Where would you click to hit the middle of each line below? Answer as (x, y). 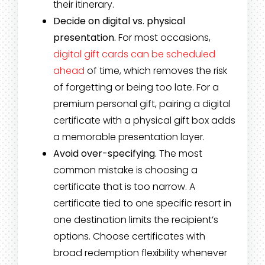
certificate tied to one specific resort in (142, 203)
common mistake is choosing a (125, 170)
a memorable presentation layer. (129, 137)
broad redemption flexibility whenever (140, 253)
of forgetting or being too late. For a (136, 88)
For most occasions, (163, 38)
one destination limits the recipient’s (135, 220)
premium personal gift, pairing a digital (142, 104)
